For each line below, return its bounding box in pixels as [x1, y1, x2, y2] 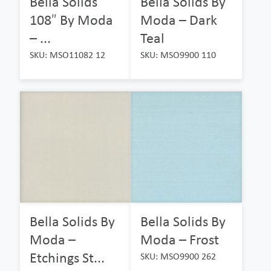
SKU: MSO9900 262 [140, 250, 217, 262]
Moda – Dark [140, 11, 218, 29]
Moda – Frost [140, 230, 220, 248]
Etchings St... [30, 248, 105, 266]
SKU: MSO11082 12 [30, 49, 105, 61]
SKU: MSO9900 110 [140, 49, 217, 61]
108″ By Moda [30, 11, 113, 29]
